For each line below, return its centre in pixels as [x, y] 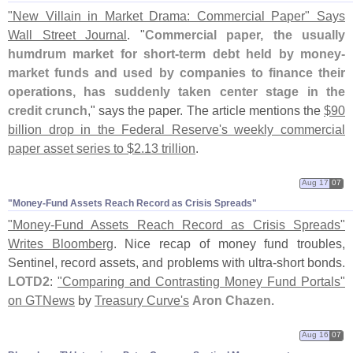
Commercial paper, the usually [245, 35]
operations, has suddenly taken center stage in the [176, 92]
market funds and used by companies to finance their [176, 73]
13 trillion [170, 149]
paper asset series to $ [71, 149]
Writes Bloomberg [61, 243]
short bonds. [311, 262]
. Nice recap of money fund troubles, [229, 243]
